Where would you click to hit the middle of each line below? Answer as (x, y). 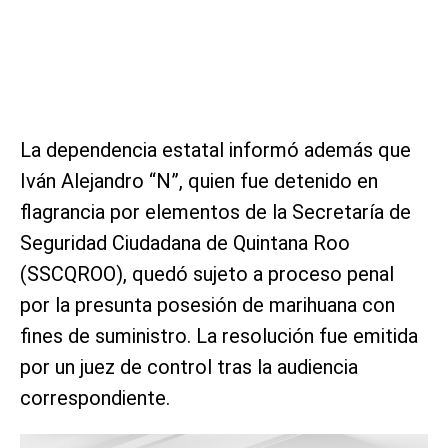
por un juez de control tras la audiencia (189, 366)
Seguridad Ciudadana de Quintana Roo (185, 242)
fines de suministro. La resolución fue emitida (219, 335)
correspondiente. (95, 397)
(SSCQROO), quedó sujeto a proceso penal (207, 273)
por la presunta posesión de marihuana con (207, 304)
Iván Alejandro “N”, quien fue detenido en (199, 180)
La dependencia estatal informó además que (215, 149)
